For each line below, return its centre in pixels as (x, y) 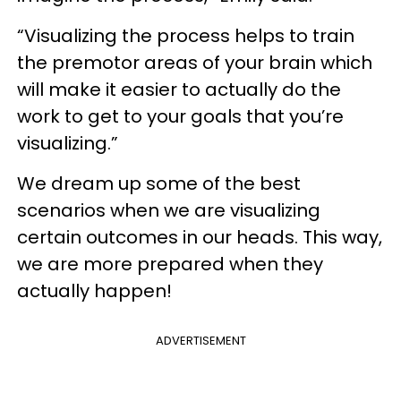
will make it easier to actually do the (179, 90)
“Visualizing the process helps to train (186, 36)
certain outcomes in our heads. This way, (200, 237)
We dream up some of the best (159, 183)
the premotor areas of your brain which (195, 63)
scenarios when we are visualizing (169, 210)
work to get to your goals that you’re (180, 116)
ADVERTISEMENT (200, 341)
